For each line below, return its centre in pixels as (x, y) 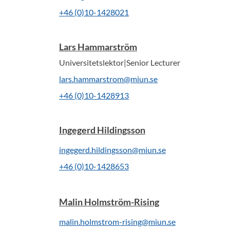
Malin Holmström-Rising (109, 202)
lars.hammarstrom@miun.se (108, 79)
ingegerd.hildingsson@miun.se (112, 150)
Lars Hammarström (98, 47)
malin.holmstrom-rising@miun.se (117, 222)
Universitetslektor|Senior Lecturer (120, 62)
